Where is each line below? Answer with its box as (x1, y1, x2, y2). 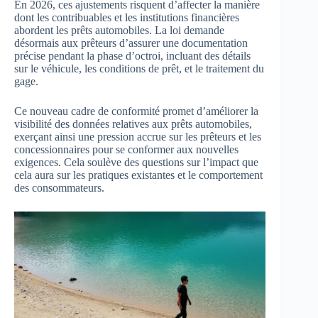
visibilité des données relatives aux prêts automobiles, (14, 118, 252, 131)
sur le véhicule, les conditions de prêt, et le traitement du (14, 62, 264, 75)
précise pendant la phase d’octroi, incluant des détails (14, 50, 251, 62)
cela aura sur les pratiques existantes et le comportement (14, 169, 263, 182)
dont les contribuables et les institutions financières (14, 11, 239, 24)
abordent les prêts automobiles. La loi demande (14, 24, 224, 37)
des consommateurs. (14, 182, 104, 194)
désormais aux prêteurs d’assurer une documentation (14, 37, 248, 50)
